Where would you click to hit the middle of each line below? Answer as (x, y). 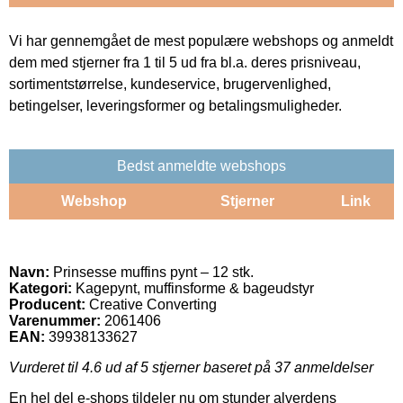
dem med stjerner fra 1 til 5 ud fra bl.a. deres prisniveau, (185, 62)
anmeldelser (332, 367)
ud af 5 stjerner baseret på (188, 367)
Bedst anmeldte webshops (201, 166)
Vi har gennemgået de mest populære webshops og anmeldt (201, 40)
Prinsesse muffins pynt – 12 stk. (152, 272)
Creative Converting (153, 304)
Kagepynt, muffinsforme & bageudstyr (193, 288)
